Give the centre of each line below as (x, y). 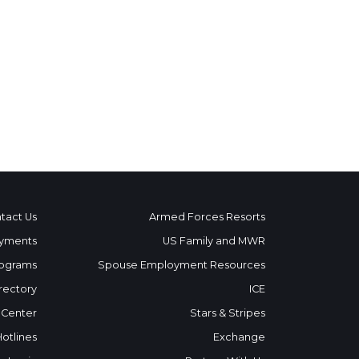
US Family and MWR (214, 240)
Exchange (239, 337)
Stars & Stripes (228, 313)
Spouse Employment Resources (182, 264)
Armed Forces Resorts (207, 216)
